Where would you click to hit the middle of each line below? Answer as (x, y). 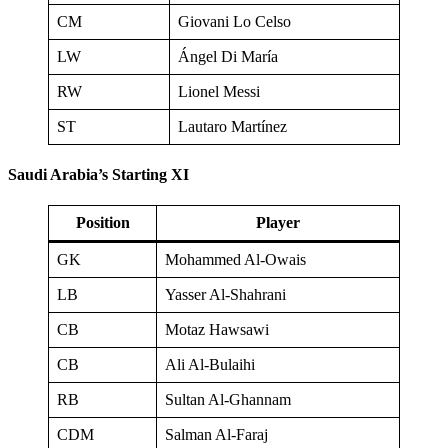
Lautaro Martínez (232, 126)
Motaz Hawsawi (217, 330)
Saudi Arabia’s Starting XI (98, 174)
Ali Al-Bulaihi (210, 365)
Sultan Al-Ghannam (228, 400)
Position (102, 223)
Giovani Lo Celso (234, 21)
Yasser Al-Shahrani (225, 295)
